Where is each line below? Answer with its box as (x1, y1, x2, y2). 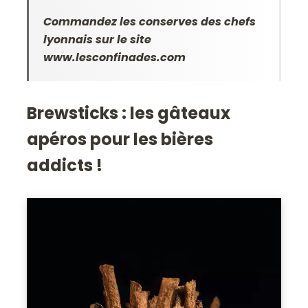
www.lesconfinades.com (43, 49, 186, 66)
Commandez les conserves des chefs (43, 14, 256, 30)
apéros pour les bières (27, 128, 214, 151)
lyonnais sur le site (43, 32, 152, 48)
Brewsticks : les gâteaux (27, 102, 231, 125)
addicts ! (27, 154, 103, 177)
